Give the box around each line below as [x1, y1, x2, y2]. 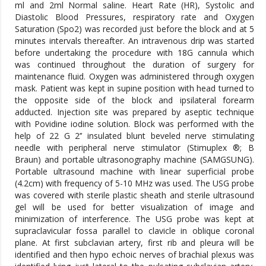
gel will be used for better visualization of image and [15, 201, 254, 213]
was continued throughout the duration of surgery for [15, 58, 254, 70]
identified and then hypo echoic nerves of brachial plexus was [15, 248, 254, 260]
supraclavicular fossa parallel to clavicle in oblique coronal [15, 224, 254, 236]
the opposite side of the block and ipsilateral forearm [15, 94, 254, 106]
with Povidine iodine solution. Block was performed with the [15, 118, 254, 129]
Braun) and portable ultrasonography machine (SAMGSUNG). [15, 153, 254, 165]
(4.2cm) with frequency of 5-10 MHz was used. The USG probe [15, 177, 254, 189]
